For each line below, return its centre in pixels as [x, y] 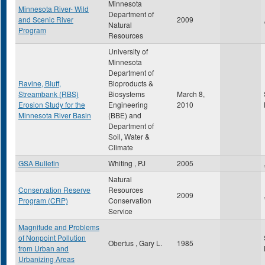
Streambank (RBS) [49, 94]
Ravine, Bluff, [40, 83]
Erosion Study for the [52, 104]
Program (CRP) [43, 200]
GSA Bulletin [39, 163]
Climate [121, 147]
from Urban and [43, 248]
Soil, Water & [129, 136]
